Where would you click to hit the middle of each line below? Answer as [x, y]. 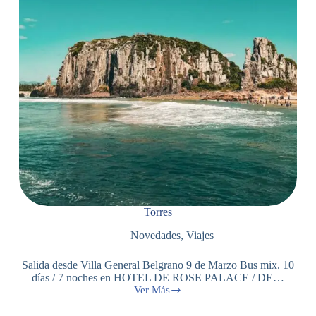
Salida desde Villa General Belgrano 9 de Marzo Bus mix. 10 [158, 265]
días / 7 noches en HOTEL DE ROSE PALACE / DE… [158, 277]
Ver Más [152, 290]
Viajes [200, 235]
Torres [158, 212]
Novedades [155, 235]
